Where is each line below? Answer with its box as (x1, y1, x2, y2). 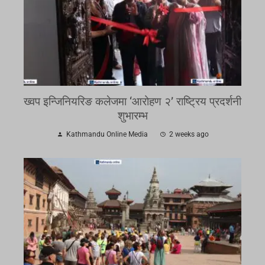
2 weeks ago (169, 130, 209, 138)
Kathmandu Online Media (66, 130, 148, 138)
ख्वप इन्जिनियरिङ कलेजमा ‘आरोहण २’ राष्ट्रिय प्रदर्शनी (24, 94, 241, 108)
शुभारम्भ (117, 108, 148, 122)
